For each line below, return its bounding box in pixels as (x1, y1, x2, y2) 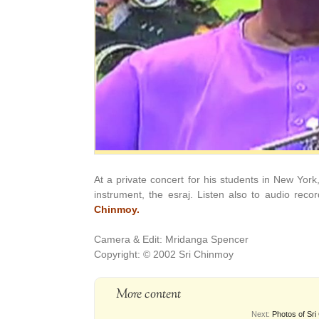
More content (116, 285, 181, 304)
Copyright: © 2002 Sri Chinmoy (94, 248, 234, 260)
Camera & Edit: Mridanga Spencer (94, 233, 249, 245)
